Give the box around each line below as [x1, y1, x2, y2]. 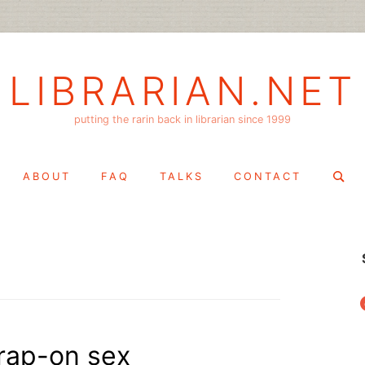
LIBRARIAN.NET [8, 67, 357, 115]
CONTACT [234, 169, 301, 182]
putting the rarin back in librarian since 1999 [74, 112, 291, 125]
